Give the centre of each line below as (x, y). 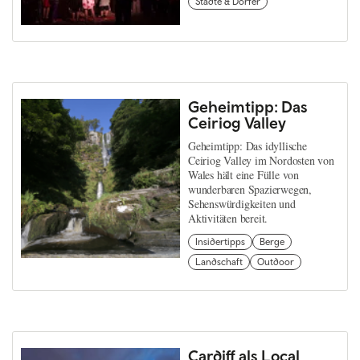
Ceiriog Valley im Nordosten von (261, 161)
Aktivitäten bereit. (228, 219)
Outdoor (276, 262)
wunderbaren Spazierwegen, (250, 190)
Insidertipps (220, 242)
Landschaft (219, 262)
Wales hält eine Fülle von (244, 175)
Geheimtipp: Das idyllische (247, 146)
